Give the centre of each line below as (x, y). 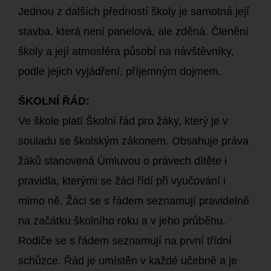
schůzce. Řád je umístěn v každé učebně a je (128, 261)
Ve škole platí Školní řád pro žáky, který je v (123, 121)
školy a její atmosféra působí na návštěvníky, (126, 51)
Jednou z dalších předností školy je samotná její (134, 11)
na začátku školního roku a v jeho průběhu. (122, 221)
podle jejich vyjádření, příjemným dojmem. (120, 71)
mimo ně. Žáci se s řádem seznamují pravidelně (134, 201)
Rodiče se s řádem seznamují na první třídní (125, 241)
